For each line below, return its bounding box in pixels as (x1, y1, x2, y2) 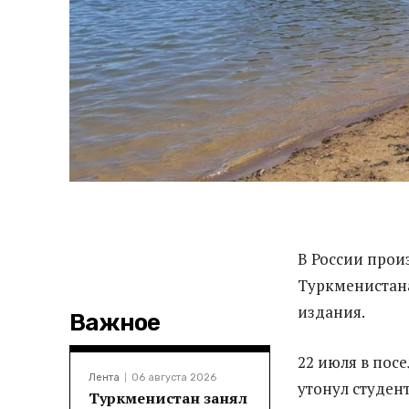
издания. (298, 301, 365, 322)
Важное (69, 309, 160, 337)
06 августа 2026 (131, 372, 216, 383)
